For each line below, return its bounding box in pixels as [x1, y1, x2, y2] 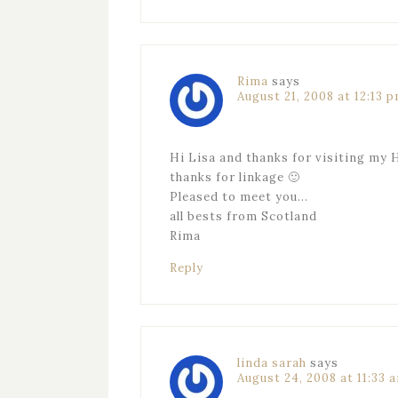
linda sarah [237, 355, 306, 370]
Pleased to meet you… [170, 189, 308, 204]
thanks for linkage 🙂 [170, 170, 300, 185]
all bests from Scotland [170, 209, 317, 224]
